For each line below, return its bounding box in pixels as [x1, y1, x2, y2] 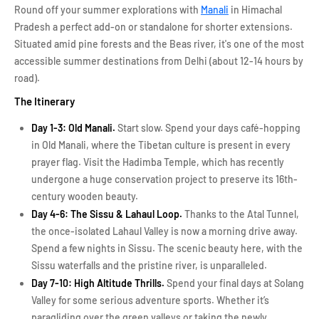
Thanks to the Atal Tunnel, [184, 208, 299, 220]
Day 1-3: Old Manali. [31, 122, 115, 134]
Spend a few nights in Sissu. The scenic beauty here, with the [31, 242, 303, 254]
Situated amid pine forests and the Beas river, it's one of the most [14, 38, 304, 50]
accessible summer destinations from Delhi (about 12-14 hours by [14, 55, 303, 67]
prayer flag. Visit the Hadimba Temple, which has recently [31, 156, 284, 168]
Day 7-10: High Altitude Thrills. [31, 277, 164, 289]
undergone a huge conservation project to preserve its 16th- [31, 173, 298, 185]
